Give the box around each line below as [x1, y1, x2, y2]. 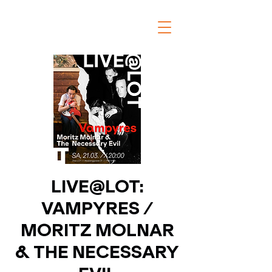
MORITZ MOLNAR [20, 220, 174, 241]
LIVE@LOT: [50, 176, 144, 197]
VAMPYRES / [41, 198, 153, 219]
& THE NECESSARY [15, 242, 179, 263]
